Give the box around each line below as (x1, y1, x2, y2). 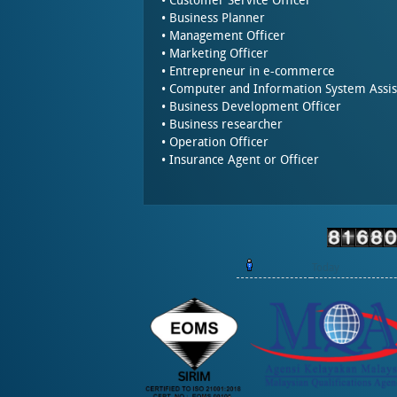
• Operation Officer (161, 135, 269, 150)
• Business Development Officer (161, 99, 341, 114)
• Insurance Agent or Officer (161, 152, 319, 167)
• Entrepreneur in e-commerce (161, 64, 335, 79)
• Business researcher (161, 117, 283, 132)
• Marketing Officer (161, 46, 269, 61)
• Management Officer (161, 28, 285, 43)
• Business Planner (161, 11, 265, 26)
